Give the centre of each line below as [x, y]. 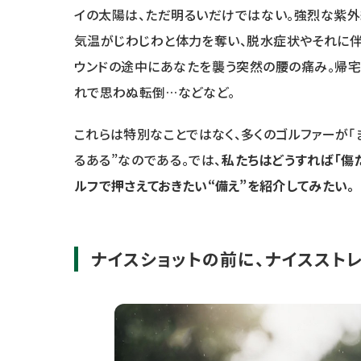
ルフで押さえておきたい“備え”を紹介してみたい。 [214, 186]
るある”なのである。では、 [148, 160]
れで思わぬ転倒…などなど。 [155, 92]
